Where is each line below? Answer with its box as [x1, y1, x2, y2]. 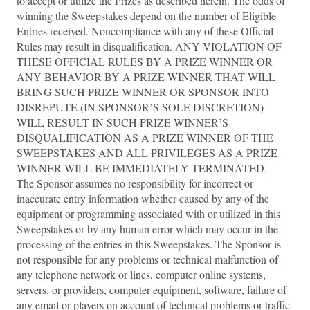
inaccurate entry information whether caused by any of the [17, 191, 269, 206]
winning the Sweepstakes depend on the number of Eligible [17, 8, 276, 23]
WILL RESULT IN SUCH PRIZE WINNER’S [17, 115, 228, 129]
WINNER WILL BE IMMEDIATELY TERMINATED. [17, 161, 271, 175]
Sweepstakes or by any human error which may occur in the [17, 221, 278, 236]
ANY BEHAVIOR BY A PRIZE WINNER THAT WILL [17, 69, 275, 84]
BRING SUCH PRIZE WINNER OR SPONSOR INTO [17, 84, 269, 99]
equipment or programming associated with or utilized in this [17, 206, 280, 221]
